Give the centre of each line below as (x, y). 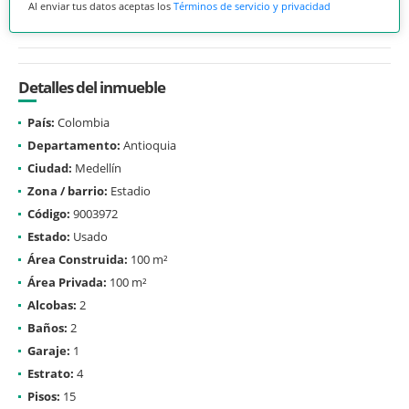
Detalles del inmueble (92, 87)
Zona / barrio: (68, 190)
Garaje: (49, 350)
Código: (49, 213)
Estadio (129, 190)
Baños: (47, 327)
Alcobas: (52, 304)
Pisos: (44, 396)
